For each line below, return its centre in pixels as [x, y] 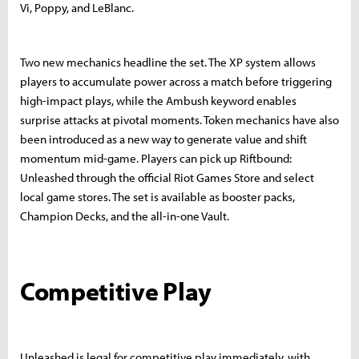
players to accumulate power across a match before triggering [176, 81]
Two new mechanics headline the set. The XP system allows [168, 62]
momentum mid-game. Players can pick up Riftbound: [156, 158]
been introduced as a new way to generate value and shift [163, 139]
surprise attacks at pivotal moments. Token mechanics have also [179, 119]
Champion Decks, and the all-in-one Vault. [125, 216]
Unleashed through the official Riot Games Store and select [167, 177]
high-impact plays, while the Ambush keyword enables [158, 100]
